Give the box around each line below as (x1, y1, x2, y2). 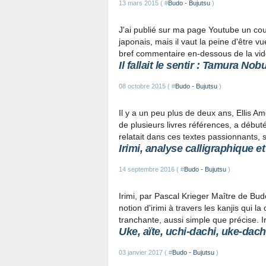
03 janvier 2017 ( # (119, 249, 172, 256)
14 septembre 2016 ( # (119, 166, 184, 173)
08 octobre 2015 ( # (119, 83, 175, 90)
